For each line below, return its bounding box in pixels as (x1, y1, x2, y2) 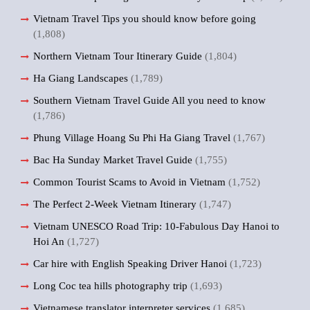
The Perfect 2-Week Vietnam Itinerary (33, 199, 197, 210)
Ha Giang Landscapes (33, 73, 128, 84)
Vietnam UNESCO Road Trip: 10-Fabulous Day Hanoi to (33, 221, 280, 232)
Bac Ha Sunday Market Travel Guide (33, 154, 192, 165)
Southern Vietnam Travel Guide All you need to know (33, 95, 266, 106)
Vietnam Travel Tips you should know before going (33, 13, 256, 24)
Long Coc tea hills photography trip (33, 280, 188, 291)
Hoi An (33, 236, 64, 247)
